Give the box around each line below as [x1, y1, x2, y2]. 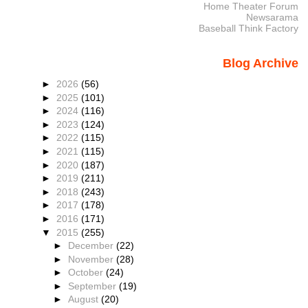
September [68, 280, 120, 291]
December [68, 240, 117, 252]
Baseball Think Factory [198, 23, 298, 34]
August [68, 294, 102, 305]
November [68, 253, 117, 265]
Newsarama [245, 12, 298, 23]
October [68, 267, 107, 278]
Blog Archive [222, 56, 298, 71]
